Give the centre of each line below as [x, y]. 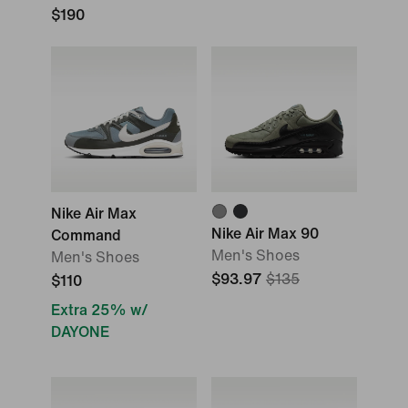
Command [86, 235]
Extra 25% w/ [100, 310]
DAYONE [80, 332]
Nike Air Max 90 [265, 234]
